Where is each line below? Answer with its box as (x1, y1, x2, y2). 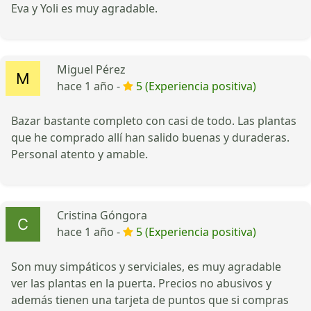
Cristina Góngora (57, 207, 147, 223)
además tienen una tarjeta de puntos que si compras (11, 292, 289, 308)
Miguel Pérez (57, 61, 126, 77)
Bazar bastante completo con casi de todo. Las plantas (11, 112, 296, 128)
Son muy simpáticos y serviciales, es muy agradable (11, 258, 281, 274)
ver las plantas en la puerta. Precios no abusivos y (11, 275, 271, 291)
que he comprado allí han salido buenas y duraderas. (11, 129, 289, 145)
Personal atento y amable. (11, 146, 148, 162)
